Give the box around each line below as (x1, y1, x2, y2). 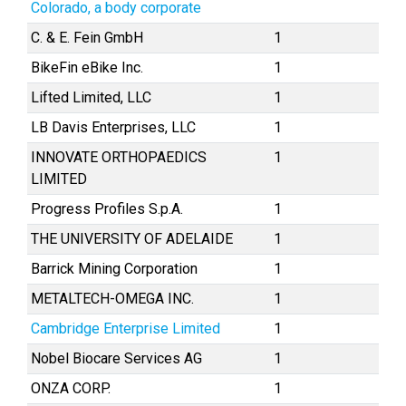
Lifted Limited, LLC (31, 89, 151, 106)
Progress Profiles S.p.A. (31, 200, 183, 217)
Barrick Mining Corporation (31, 260, 198, 277)
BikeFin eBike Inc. (31, 59, 143, 76)
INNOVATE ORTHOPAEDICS (31, 149, 207, 166)
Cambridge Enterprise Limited (31, 320, 220, 337)
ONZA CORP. (31, 380, 111, 397)
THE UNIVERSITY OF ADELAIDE (31, 230, 233, 247)
